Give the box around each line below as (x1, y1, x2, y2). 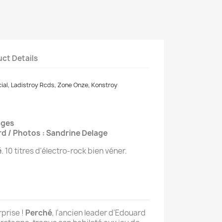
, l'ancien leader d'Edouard (52, 208, 146, 219)
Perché (25, 208, 52, 219)
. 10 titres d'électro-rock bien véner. (1, 146, 127, 157)
